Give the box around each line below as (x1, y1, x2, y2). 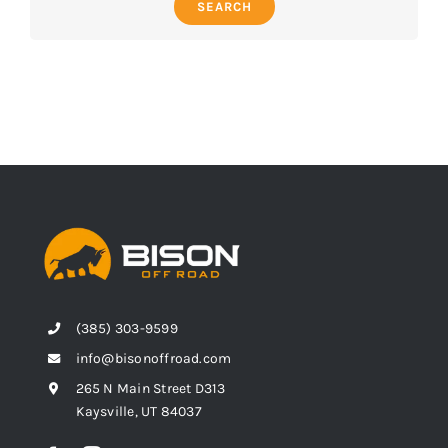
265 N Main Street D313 (75, 380, 226, 398)
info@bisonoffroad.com (75, 350, 232, 368)
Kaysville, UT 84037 (75, 403, 202, 421)
